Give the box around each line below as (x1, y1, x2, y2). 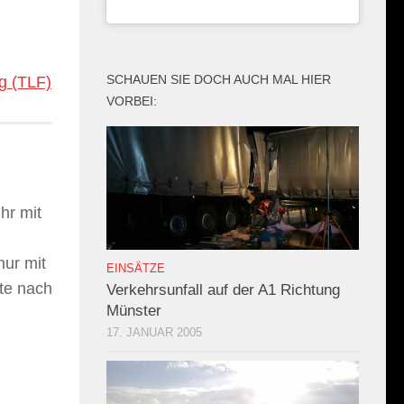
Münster (106, 302, 161, 320)
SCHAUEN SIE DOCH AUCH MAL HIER (106, 72, 331, 87)
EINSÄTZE (106, 262, 165, 276)
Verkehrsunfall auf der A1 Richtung (106, 281, 340, 299)
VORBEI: (106, 94, 157, 109)
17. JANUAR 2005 (106, 326, 202, 340)
